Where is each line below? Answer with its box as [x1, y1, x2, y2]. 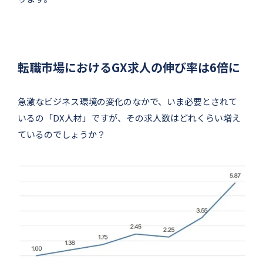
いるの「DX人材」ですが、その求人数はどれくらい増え [18, 111, 241, 124]
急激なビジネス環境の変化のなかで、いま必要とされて [18, 95, 237, 107]
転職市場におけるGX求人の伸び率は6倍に [18, 58, 240, 76]
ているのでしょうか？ [18, 127, 106, 140]
